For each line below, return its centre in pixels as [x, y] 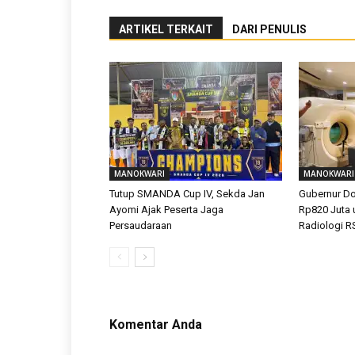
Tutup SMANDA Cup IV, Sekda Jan [187, 194]
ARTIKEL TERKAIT [166, 29]
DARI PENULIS [269, 29]
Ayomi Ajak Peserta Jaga [166, 210]
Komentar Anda [156, 324]
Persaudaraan [141, 225]
